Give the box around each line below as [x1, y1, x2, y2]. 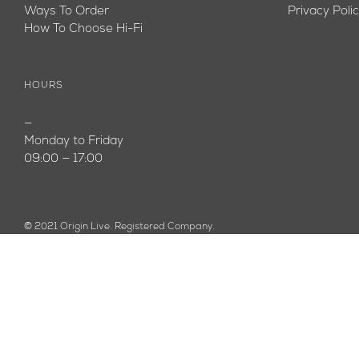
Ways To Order [24, 6, 109, 18]
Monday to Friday [24, 135, 123, 147]
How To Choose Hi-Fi [24, 23, 143, 35]
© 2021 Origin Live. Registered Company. [24, 222, 215, 232]
